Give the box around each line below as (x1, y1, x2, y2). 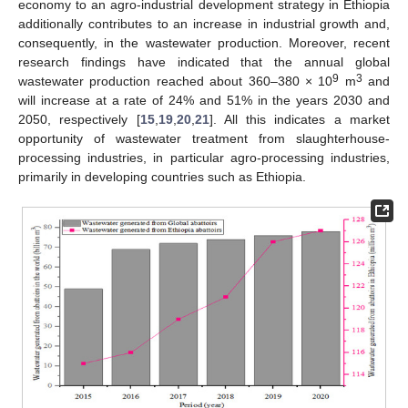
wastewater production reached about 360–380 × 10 (18, 73, 333, 88)
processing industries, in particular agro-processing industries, (18, 149, 390, 165)
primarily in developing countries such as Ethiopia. (18, 168, 306, 184)
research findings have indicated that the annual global (18, 54, 390, 69)
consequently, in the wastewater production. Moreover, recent (18, 35, 390, 50)
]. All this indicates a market (209, 111, 391, 127)
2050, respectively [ (18, 111, 140, 127)
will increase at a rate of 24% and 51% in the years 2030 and (18, 92, 390, 107)
